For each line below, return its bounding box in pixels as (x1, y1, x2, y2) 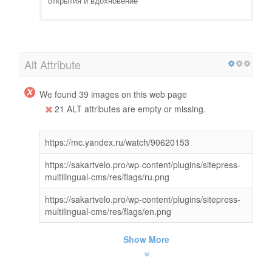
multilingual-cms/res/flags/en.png (45, 205, 171, 217)
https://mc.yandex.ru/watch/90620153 (45, 135, 189, 148)
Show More (123, 233, 169, 245)
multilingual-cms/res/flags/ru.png (45, 170, 169, 183)
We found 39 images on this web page (39, 87, 187, 100)
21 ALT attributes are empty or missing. (52, 102, 206, 115)
